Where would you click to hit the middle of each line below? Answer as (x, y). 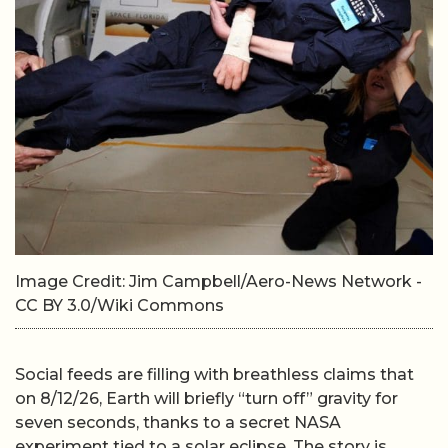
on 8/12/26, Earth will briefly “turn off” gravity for (206, 399)
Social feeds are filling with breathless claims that (214, 375)
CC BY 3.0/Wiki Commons (119, 305)
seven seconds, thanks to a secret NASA (178, 423)
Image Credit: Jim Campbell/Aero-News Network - (218, 281)
